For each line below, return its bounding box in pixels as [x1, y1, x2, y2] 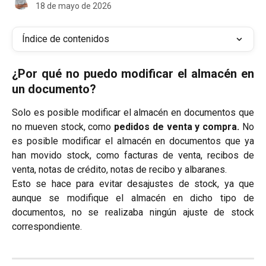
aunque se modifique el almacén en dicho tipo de [12, 192, 254, 204]
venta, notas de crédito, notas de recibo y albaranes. [12, 164, 227, 175]
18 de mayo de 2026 [36, 1, 112, 11]
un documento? [12, 82, 96, 96]
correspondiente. [12, 221, 82, 232]
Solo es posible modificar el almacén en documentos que [12, 107, 254, 118]
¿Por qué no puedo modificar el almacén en [12, 66, 254, 81]
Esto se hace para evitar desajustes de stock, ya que [12, 178, 254, 189]
